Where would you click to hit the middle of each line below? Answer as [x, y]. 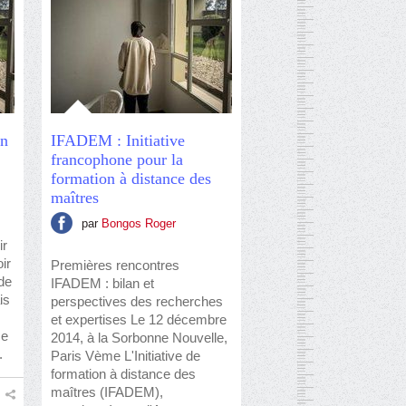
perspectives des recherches [137, 301]
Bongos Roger [139, 223]
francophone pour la [117, 159]
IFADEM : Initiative [118, 140]
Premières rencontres [115, 265]
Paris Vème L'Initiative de [126, 356]
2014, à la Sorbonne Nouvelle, [139, 338]
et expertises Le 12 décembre [139, 319]
